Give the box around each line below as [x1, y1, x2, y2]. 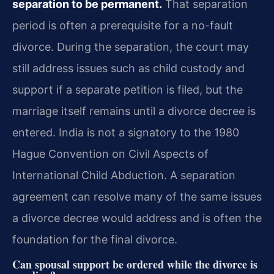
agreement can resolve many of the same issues [12, 190, 262, 203]
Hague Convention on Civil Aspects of [12, 147, 209, 160]
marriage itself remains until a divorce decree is [12, 104, 256, 117]
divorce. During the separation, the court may [12, 40, 249, 53]
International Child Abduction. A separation [12, 168, 235, 182]
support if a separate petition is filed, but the [12, 83, 243, 96]
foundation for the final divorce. [12, 232, 177, 246]
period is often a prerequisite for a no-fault [12, 18, 233, 32]
